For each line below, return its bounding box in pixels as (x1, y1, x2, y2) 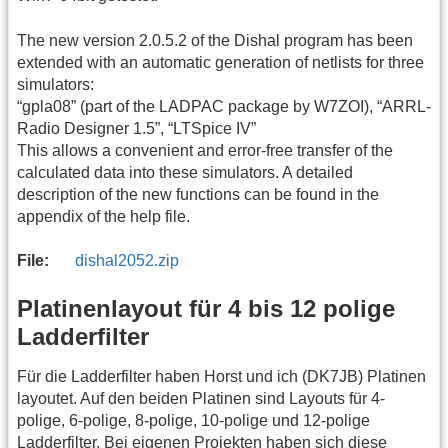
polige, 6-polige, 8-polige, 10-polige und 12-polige (17, 412, 370, 430)
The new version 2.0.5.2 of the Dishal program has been (17, 31, 413, 49)
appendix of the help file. (17, 207, 190, 225)
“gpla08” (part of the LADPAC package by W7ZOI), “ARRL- (17, 97, 431, 115)
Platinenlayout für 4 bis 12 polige (17, 294, 395, 322)
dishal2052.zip (75, 252, 180, 270)
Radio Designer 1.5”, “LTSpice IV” (17, 119, 256, 137)
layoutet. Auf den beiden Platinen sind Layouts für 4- (17, 390, 385, 408)
